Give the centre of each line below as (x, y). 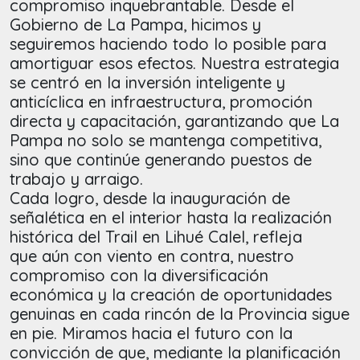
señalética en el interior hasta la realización (171, 218)
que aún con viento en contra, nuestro (152, 256)
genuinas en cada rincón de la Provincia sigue (180, 314)
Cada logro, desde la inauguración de (150, 198)
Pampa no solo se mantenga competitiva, (166, 141)
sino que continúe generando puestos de (161, 160)
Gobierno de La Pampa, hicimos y (135, 25)
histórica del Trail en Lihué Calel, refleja (156, 237)
